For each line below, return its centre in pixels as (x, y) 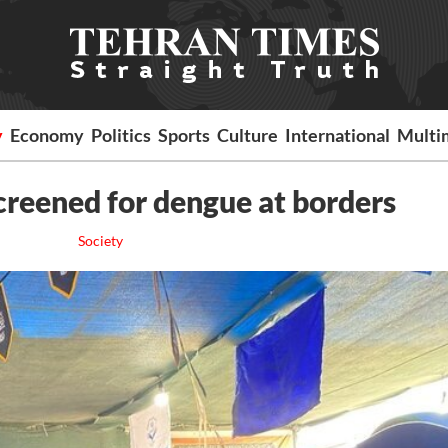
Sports (184, 135)
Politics (121, 135)
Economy (47, 135)
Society (100, 240)
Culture (248, 135)
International (338, 135)
